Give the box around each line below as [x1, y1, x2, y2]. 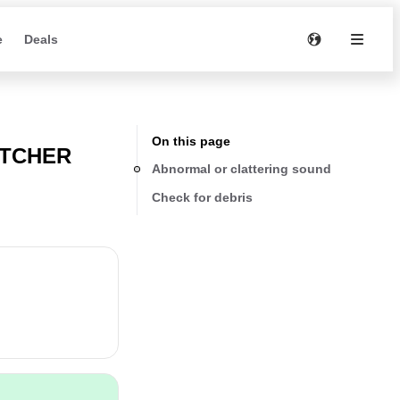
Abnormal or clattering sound [152, 161, 331, 176]
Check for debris [152, 189, 253, 204]
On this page [152, 134, 230, 148]
